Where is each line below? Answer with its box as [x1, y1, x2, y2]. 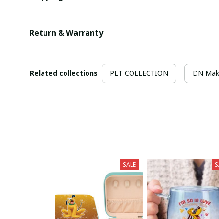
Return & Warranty [29, 27, 103, 39]
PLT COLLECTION [110, 68, 168, 78]
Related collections [30, 68, 98, 78]
